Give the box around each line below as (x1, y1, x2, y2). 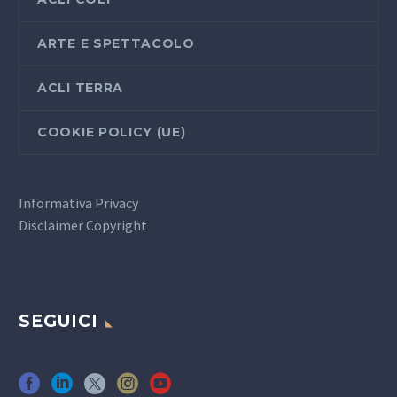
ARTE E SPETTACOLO (37, 35, 195, 51)
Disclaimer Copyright (19, 215, 147, 234)
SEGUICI (19, 310, 98, 331)
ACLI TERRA (37, 79, 123, 96)
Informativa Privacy (19, 193, 138, 212)
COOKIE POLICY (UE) (37, 123, 186, 140)
